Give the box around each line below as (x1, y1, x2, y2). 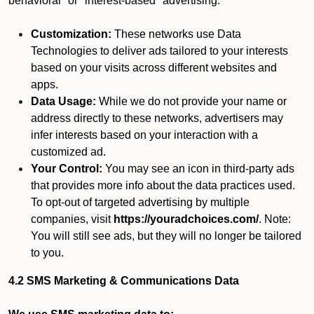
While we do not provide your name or (96, 95, 287, 107)
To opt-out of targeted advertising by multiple (31, 196, 250, 208)
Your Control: (31, 163, 102, 175)
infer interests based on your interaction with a (31, 129, 258, 141)
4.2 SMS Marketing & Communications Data (8, 275, 242, 287)
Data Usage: (31, 95, 96, 107)
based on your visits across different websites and (31, 62, 277, 74)
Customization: (31, 28, 111, 40)
